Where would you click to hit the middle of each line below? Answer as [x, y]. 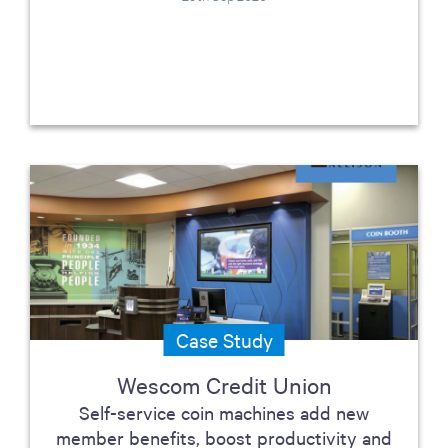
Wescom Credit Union [224, 384]
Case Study [224, 339]
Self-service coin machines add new [224, 412]
